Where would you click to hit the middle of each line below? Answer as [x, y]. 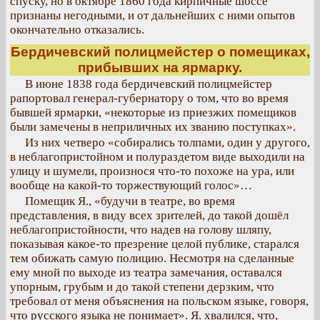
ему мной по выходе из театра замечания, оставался [146, 272]
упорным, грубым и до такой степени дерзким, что [142, 287]
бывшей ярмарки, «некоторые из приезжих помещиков [153, 112]
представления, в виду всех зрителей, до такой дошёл [149, 215]
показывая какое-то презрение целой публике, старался [155, 244]
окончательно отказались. [77, 30]
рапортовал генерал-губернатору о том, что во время [149, 98]
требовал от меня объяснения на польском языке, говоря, [159, 301]
